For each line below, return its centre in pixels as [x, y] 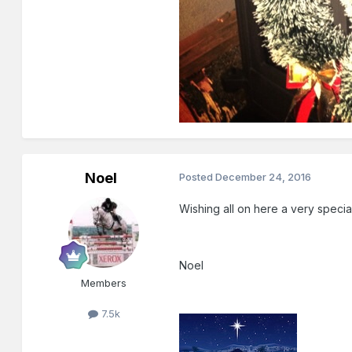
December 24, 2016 [264, 177]
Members [104, 283]
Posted [198, 177]
